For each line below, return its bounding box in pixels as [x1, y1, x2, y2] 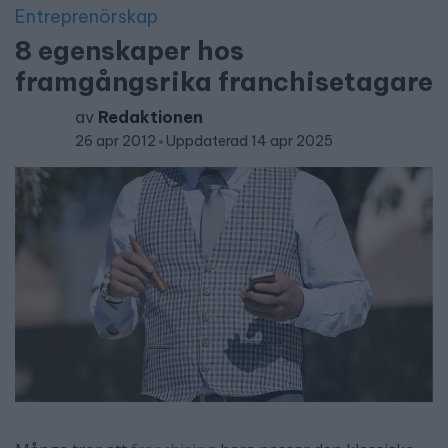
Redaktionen [98, 107, 203, 127]
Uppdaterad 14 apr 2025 [166, 132, 333, 150]
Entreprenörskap [15, 5, 158, 28]
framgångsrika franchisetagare [15, 65, 433, 98]
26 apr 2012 [75, 132, 159, 150]
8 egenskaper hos [15, 34, 244, 67]
